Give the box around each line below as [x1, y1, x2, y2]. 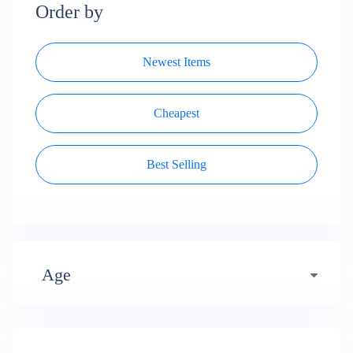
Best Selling [147, 158, 206, 171]
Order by [35, 2, 103, 22]
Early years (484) [46, 309, 135, 322]
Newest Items [143, 55, 210, 69]
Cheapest [154, 106, 199, 120]
